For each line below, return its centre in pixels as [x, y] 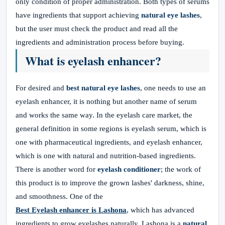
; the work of [181, 169]
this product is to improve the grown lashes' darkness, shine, [110, 183]
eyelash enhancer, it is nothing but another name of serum [106, 101]
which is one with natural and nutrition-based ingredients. [106, 156]
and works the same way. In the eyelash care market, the [104, 115]
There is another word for [55, 169]
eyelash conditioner [128, 169]
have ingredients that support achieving [78, 15]
